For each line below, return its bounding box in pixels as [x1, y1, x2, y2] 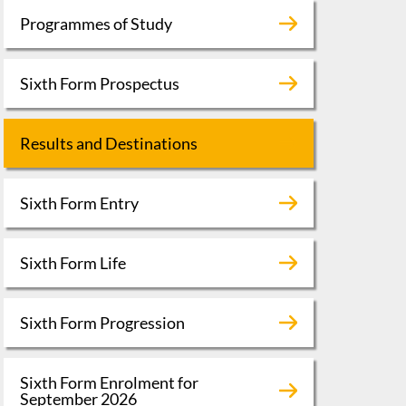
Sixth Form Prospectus [19, 72, 179, 93]
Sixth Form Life [19, 252, 126, 273]
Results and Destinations [19, 132, 198, 153]
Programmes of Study [19, 13, 172, 34]
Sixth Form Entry [19, 192, 139, 213]
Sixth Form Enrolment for [19, 372, 198, 392]
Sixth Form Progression [19, 312, 185, 333]
